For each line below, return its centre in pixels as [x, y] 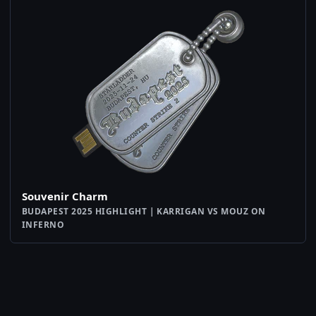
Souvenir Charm [65, 196]
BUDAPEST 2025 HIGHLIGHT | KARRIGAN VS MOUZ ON [144, 212]
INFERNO [43, 225]
